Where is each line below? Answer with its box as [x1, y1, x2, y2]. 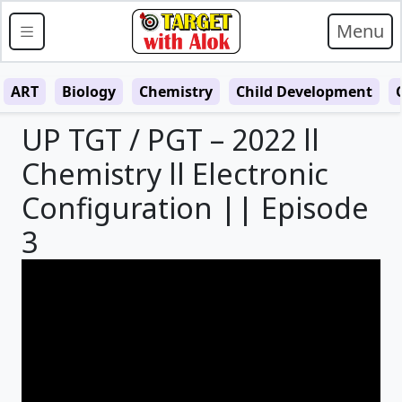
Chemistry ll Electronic [22, 154, 328, 193]
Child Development [236, 82, 372, 101]
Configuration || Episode [22, 188, 369, 227]
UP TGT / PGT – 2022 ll [22, 120, 319, 159]
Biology [62, 82, 116, 101]
